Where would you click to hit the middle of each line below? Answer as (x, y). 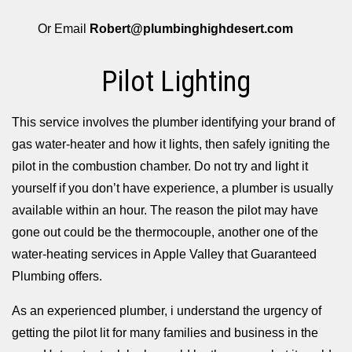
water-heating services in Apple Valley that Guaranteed (164, 254)
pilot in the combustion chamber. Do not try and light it (160, 166)
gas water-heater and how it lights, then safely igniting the (171, 144)
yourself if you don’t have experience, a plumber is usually (172, 188)
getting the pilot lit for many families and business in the (165, 332)
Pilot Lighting (176, 81)
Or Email (64, 28)
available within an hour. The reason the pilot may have (165, 210)
